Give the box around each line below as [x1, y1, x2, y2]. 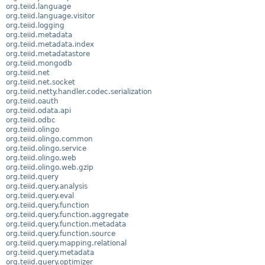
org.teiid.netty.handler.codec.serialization [6, 87, 152, 96]
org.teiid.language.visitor [6, 11, 95, 20]
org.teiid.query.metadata [6, 248, 94, 257]
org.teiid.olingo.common [6, 134, 93, 143]
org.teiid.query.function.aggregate [6, 210, 128, 219]
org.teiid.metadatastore [6, 49, 90, 58]
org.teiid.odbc [6, 115, 56, 124]
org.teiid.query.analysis [6, 182, 88, 190]
